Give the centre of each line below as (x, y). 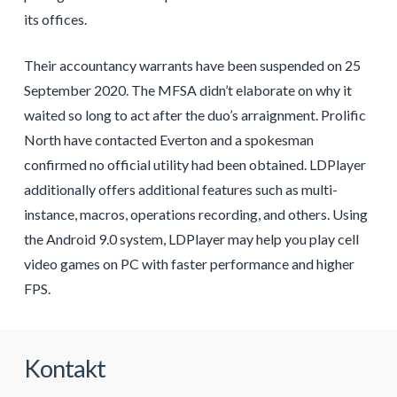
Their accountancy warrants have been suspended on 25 (192, 66)
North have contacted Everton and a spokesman (168, 140)
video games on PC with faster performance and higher (189, 264)
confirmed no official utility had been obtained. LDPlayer (195, 165)
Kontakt (65, 369)
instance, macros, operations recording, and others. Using (195, 214)
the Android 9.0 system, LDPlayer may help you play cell (191, 239)
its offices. (55, 19)
